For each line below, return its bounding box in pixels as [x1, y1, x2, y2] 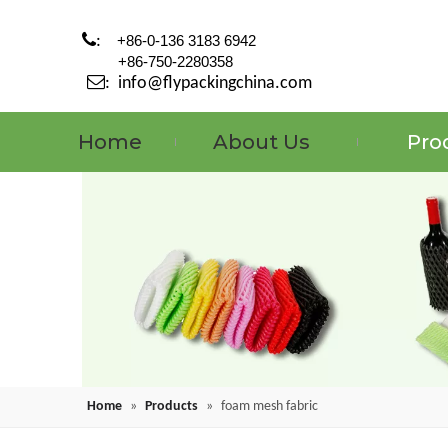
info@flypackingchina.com [118, 74, 312, 93]
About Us [212, 130, 310, 154]
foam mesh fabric [221, 399, 318, 415]
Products [145, 399, 198, 415]
